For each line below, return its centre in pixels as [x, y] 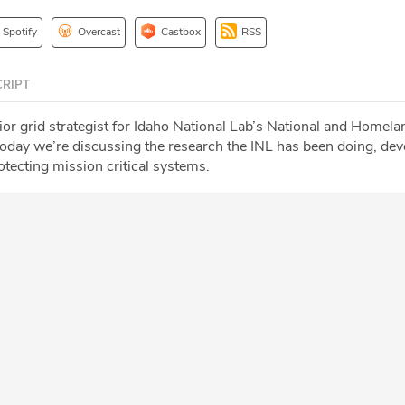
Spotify [20, 31]
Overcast [99, 31]
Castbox [181, 31]
